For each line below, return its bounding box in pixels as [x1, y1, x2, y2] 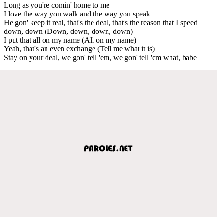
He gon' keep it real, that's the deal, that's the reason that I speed [4, 18, 198, 27]
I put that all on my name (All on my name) [4, 35, 136, 44]
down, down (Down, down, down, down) [4, 27, 133, 35]
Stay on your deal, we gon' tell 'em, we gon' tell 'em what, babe [4, 53, 197, 62]
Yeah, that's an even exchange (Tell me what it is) [4, 44, 155, 53]
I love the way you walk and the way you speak [4, 9, 150, 18]
